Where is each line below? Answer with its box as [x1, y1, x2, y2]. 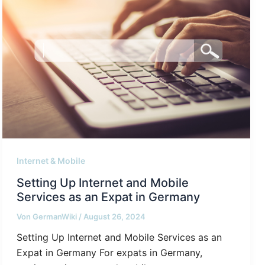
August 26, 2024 [83, 211, 146, 221]
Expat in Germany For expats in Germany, [17, 246, 202, 258]
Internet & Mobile [17, 156, 85, 166]
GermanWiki [33, 211, 79, 221]
